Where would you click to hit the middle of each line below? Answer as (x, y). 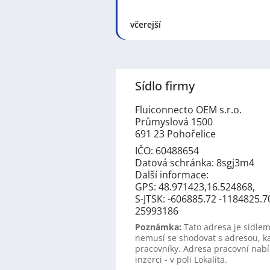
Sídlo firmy (165, 86)
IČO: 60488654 (167, 150)
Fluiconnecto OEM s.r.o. (188, 109)
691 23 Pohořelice (175, 133)
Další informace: (172, 174)
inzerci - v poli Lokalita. (181, 259)
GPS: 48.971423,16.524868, (195, 187)
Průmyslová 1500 (174, 121)
